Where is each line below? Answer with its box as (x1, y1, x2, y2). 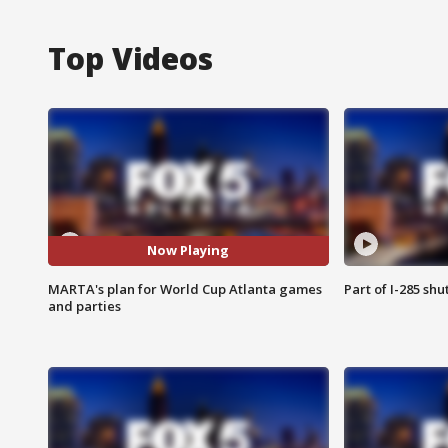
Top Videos (48, 37, 213, 79)
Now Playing (147, 241, 230, 260)
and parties (48, 296, 121, 315)
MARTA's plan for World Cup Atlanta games (48, 279, 322, 298)
